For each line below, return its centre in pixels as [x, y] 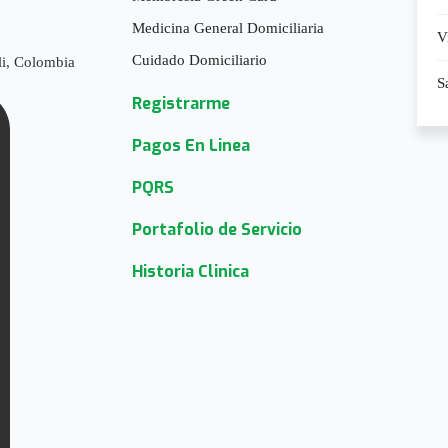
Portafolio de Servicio [217, 229]
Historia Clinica [190, 271]
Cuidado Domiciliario [199, 59]
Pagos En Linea [191, 145]
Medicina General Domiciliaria [228, 27]
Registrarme [181, 103]
